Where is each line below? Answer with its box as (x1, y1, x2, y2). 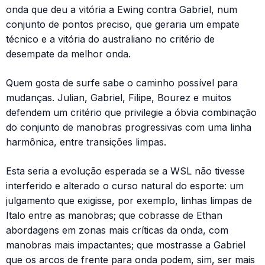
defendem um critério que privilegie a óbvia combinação (6, 106, 257, 118)
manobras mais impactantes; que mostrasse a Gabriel (6, 238, 245, 251)
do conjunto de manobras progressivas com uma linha (6, 121, 251, 133)
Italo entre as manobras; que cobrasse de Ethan (6, 209, 222, 221)
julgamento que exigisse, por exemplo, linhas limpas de (6, 194, 252, 206)
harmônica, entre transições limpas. (6, 135, 166, 148)
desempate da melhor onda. (6, 47, 131, 60)
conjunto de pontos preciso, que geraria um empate (6, 18, 240, 30)
